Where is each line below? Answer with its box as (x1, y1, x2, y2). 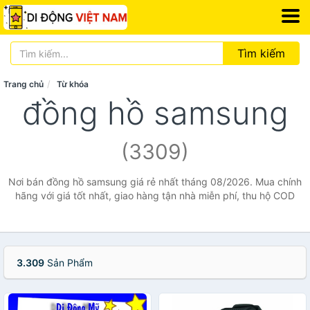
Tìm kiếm (237, 46, 285, 60)
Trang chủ (3, 79, 44, 89)
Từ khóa (57, 79, 89, 89)
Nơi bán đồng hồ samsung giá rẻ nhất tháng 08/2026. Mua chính (8, 176, 302, 188)
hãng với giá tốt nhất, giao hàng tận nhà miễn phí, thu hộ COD (15, 190, 295, 201)
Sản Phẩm (44, 257, 93, 268)
